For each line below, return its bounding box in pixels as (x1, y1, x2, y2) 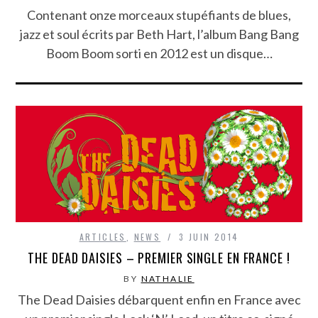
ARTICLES (79, 231, 126, 243)
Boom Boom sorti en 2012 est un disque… (45, 45, 273, 62)
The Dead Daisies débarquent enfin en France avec (17, 292, 301, 308)
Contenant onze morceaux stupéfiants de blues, (27, 7, 291, 23)
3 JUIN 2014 (179, 231, 239, 243)
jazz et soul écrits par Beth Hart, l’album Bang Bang (19, 26, 299, 43)
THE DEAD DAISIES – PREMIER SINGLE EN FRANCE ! (28, 248, 290, 268)
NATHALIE (141, 273, 194, 285)
